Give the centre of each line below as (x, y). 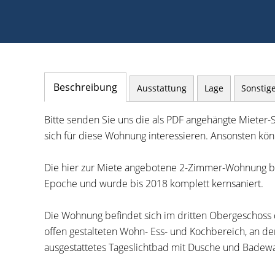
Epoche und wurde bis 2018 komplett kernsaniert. (154, 184)
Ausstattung (162, 88)
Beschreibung (85, 87)
